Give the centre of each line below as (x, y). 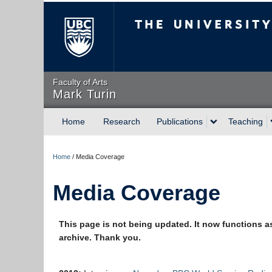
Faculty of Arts (80, 82)
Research (122, 121)
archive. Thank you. (100, 237)
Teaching (246, 121)
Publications (180, 121)
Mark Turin (85, 94)
